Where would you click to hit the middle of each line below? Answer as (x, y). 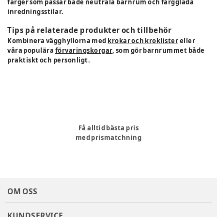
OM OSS (23, 191)
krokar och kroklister (143, 40)
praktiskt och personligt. (49, 60)
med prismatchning (108, 137)
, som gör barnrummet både (159, 50)
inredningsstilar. (36, 11)
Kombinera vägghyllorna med (58, 40)
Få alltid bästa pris (108, 128)
